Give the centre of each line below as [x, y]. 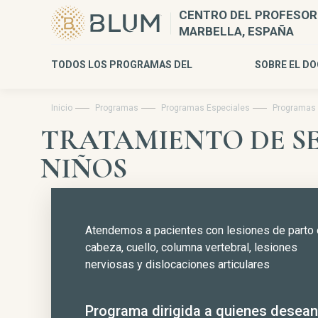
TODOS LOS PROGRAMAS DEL [122, 65]
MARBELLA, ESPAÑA [236, 31]
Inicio [62, 108]
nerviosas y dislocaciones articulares [177, 264]
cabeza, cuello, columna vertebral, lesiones [191, 247]
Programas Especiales [205, 108]
